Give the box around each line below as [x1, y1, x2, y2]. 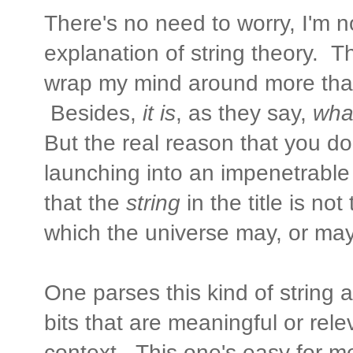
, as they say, [176, 100, 313, 125]
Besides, [44, 100, 143, 125]
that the [44, 190, 126, 215]
